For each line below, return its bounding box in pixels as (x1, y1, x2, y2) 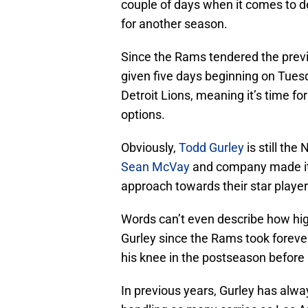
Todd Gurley (179, 140, 244, 155)
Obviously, (121, 140, 179, 155)
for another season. (121, 16, 228, 32)
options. (121, 107, 165, 122)
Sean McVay (121, 159, 190, 175)
